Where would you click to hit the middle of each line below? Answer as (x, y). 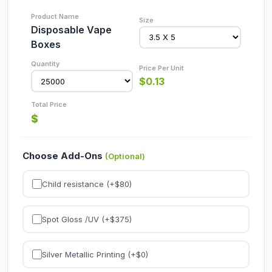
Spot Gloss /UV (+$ (78, 219)
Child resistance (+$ (80, 184)
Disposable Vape (71, 30)
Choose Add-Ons (64, 156)
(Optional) (125, 156)
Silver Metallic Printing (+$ (91, 254)
